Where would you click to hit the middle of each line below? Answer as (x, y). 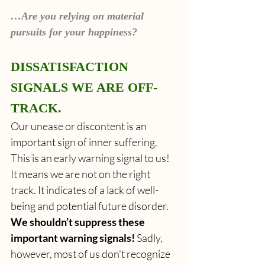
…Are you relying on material (79, 16)
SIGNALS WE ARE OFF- (84, 87)
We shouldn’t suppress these (79, 222)
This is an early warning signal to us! (91, 158)
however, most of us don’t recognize (91, 253)
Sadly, (150, 237)
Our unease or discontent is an (80, 126)
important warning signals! (73, 237)
